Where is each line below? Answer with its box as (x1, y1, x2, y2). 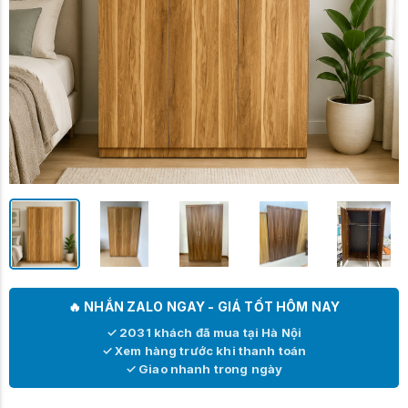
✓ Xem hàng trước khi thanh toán (101, 342, 307, 358)
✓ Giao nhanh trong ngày (125, 361, 283, 376)
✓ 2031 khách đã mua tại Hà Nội (106, 324, 302, 340)
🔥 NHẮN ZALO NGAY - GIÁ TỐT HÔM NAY (67, 298, 341, 314)
